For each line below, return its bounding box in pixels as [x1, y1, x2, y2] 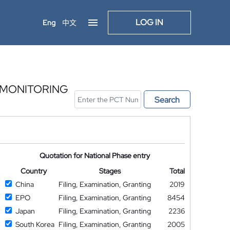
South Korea [15, 220, 54, 229]
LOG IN [136, 17, 163, 28]
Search [155, 94, 180, 105]
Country [20, 166, 47, 176]
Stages [99, 166, 121, 176]
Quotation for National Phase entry [40, 151, 150, 160]
